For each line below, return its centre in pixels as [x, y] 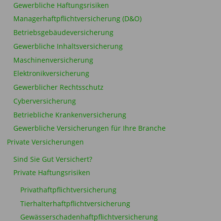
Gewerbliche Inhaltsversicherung [68, 46]
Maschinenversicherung [53, 60]
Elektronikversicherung [51, 74]
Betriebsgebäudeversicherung [63, 33]
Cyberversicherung [45, 101]
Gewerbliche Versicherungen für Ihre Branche [90, 129]
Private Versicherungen [45, 142]
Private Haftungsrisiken [52, 173]
